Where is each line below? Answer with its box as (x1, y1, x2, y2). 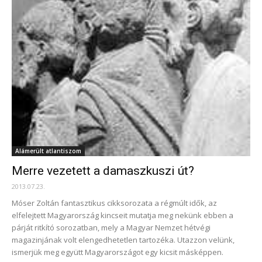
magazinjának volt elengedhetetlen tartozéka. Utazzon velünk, (12, 235, 235, 245)
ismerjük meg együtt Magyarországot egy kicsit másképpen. (12, 247, 223, 257)
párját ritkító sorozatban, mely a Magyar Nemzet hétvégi (12, 222, 211, 233)
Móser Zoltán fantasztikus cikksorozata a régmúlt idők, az (12, 198, 217, 208)
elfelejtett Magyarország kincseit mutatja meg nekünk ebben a (12, 210, 233, 220)
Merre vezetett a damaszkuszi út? (12, 164, 194, 178)
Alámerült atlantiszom (15, 147, 81, 155)
